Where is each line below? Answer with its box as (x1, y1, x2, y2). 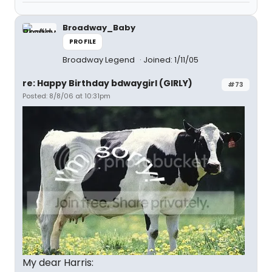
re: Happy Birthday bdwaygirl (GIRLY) (22, 77, 192, 89)
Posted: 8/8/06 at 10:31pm (22, 91, 110, 101)
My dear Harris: (22, 255, 93, 270)
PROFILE (69, 37, 97, 46)
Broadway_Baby (63, 22, 135, 33)
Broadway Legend (63, 54, 137, 66)
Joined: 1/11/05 (143, 54, 199, 66)
